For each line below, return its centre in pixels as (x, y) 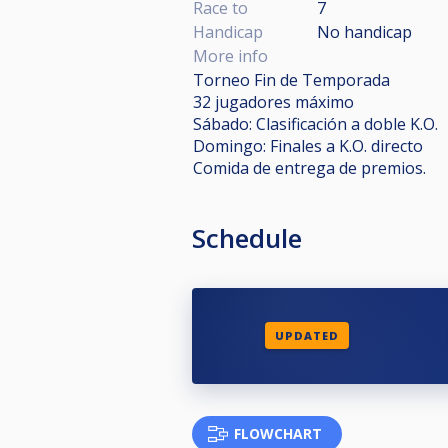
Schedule (247, 237)
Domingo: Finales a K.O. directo (308, 145)
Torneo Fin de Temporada (291, 79)
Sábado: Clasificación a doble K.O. (315, 123)
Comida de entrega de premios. (309, 167)
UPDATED (306, 336)
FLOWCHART (278, 433)
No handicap (364, 31)
